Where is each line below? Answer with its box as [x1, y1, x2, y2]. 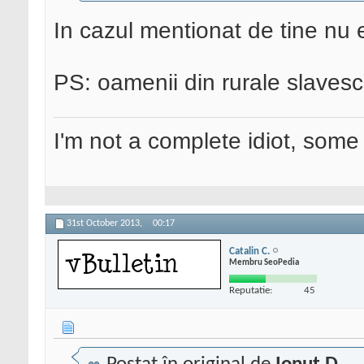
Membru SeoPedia [229, 258, 299, 267]
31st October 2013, [67, 219, 145, 229]
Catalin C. [229, 245, 270, 257]
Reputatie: [229, 284, 272, 296]
